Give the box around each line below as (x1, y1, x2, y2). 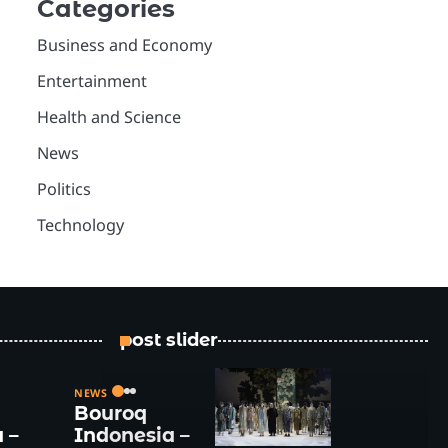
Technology (36, 213, 124, 236)
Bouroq (74, 402, 147, 426)
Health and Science (36, 105, 181, 128)
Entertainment (36, 69, 147, 92)
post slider (120, 329, 218, 352)
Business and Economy (36, 33, 212, 56)
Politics (36, 177, 91, 200)
